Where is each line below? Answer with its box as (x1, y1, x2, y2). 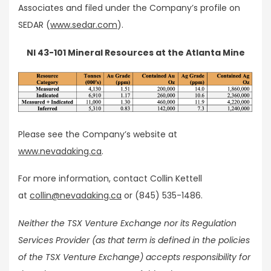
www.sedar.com (50, 19, 117, 31)
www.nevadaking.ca (18, 145, 102, 157)
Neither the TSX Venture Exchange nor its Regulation (18, 217, 237, 229)
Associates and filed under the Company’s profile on (18, 2, 240, 15)
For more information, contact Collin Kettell (18, 172, 202, 185)
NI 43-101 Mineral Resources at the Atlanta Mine (26, 46, 245, 59)
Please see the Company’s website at (18, 128, 177, 140)
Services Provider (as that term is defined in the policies (18, 233, 250, 246)
